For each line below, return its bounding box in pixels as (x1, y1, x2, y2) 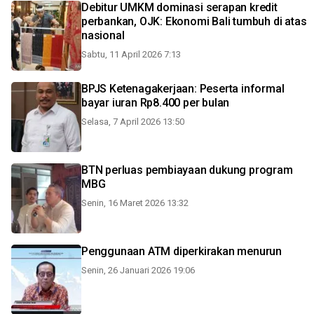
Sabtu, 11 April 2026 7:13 (81, 49, 181, 60)
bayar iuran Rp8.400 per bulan (81, 96, 230, 109)
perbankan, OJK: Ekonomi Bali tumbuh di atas (81, 15, 307, 28)
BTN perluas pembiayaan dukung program (81, 163, 293, 177)
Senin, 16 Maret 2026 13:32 (81, 198, 189, 208)
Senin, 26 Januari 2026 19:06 (81, 265, 195, 275)
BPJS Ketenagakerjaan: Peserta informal (81, 82, 285, 95)
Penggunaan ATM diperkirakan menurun (81, 245, 282, 258)
